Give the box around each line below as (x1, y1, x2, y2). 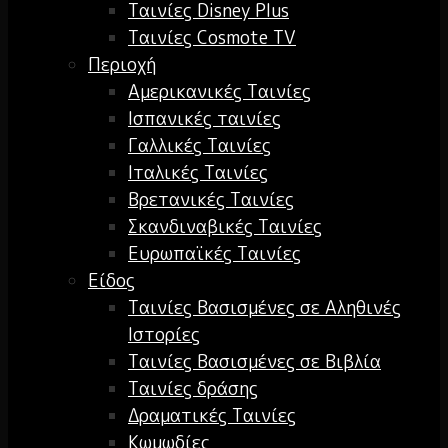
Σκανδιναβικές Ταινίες (128, 214, 322, 240)
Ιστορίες (128, 322, 200, 348)
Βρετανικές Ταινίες (128, 187, 294, 213)
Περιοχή (88, 52, 156, 78)
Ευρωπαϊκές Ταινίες (128, 241, 301, 267)
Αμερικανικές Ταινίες (128, 79, 311, 105)
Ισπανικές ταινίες (128, 106, 281, 132)
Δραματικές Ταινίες (128, 403, 296, 429)
